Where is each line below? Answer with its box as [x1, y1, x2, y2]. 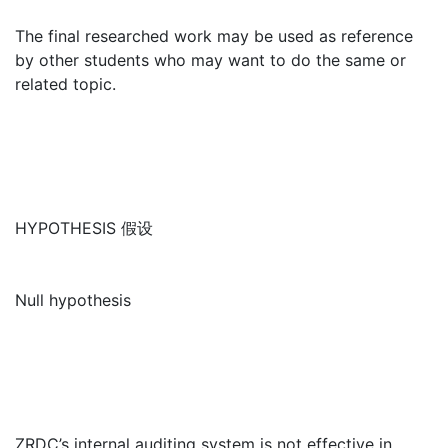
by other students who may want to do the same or [15, 50, 406, 70]
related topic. [15, 74, 116, 94]
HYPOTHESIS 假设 [15, 218, 153, 238]
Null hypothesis [15, 290, 131, 310]
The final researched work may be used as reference [15, 26, 413, 46]
